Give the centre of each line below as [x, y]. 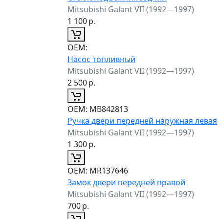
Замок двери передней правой [126, 182]
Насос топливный [101, 59]
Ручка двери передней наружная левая [142, 120]
